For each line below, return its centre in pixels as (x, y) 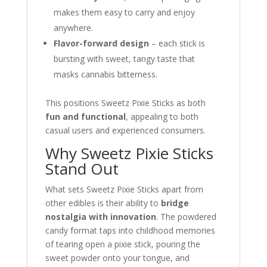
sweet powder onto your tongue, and (117, 258)
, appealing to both (162, 117)
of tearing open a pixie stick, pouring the (122, 244)
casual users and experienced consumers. (125, 130)
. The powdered (186, 217)
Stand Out (82, 169)
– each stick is (177, 43)
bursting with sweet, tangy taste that (124, 59)
